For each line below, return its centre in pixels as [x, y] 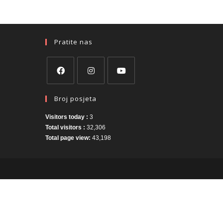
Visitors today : [67, 117]
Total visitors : [66, 127]
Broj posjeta [75, 98]
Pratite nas [73, 42]
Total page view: [69, 138]
